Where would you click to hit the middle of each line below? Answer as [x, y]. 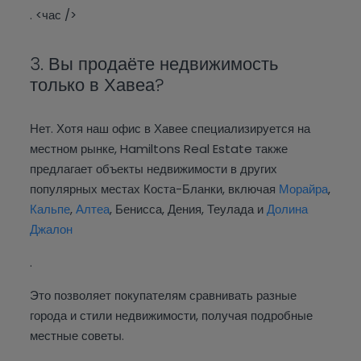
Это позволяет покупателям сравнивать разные [164, 296]
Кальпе [50, 210]
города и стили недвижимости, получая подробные [172, 316]
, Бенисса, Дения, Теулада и [189, 210]
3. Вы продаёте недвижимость [154, 64]
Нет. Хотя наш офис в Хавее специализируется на [170, 129]
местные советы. [77, 336]
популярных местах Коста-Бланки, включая [155, 189]
